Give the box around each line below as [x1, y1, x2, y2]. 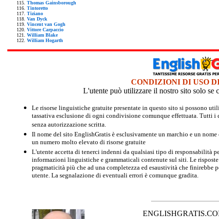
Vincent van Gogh [27, 21, 66, 27]
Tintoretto [27, 5, 48, 11]
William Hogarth [27, 37, 63, 43]
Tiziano [27, 10, 43, 16]
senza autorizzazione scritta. [32, 120, 106, 129]
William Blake [27, 32, 58, 38]
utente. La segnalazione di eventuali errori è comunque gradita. [32, 171, 198, 179]
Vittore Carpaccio [27, 26, 64, 32]
